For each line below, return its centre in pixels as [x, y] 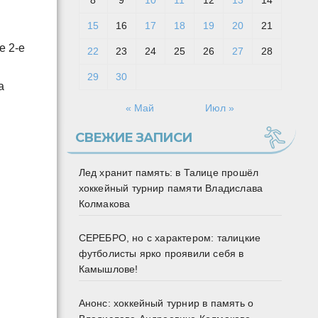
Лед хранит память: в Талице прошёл [169, 173]
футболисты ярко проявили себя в [161, 254]
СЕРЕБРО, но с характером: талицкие [170, 238]
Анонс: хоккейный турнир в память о [166, 303]
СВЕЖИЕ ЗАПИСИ [133, 138]
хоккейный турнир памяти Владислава [171, 188]
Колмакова [104, 204]
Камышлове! [108, 269]
